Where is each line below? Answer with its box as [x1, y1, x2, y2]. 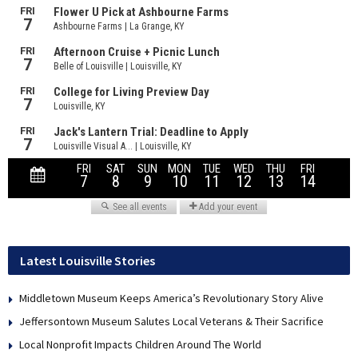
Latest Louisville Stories [20, 253, 155, 269]
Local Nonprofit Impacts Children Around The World [19, 337, 261, 352]
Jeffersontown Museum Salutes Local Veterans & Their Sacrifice [19, 314, 324, 329]
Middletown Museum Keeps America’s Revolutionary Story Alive [19, 291, 324, 306]
